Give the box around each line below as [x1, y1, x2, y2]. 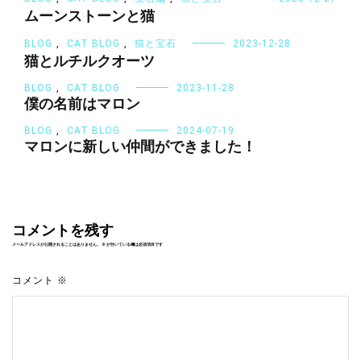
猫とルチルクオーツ [24, 49, 155, 74]
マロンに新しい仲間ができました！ [24, 135, 256, 160]
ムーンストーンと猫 [24, 4, 155, 29]
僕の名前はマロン [24, 92, 140, 117]
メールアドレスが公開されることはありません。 [12, 240, 101, 248]
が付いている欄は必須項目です [106, 240, 163, 248]
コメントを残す [12, 218, 114, 243]
